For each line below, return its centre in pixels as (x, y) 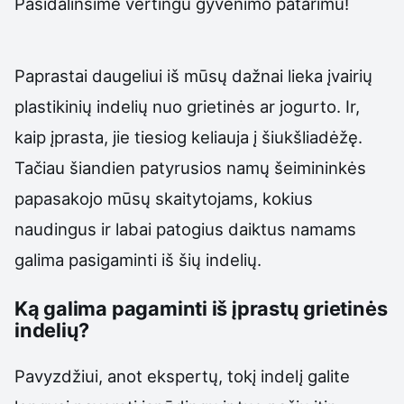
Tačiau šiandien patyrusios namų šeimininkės (190, 168)
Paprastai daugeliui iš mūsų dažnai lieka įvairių (193, 76)
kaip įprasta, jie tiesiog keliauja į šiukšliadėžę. (188, 138)
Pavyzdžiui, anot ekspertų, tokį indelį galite (182, 376)
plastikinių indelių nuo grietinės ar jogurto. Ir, (187, 107)
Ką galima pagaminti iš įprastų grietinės (201, 309)
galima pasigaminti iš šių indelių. (138, 260)
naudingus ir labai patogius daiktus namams (185, 230)
